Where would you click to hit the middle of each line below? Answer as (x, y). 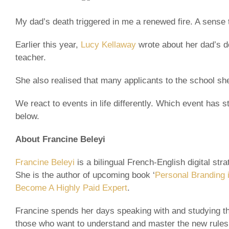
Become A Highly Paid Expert (71, 188)
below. (27, 116)
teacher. (31, 57)
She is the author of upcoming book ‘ (85, 175)
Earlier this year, (48, 44)
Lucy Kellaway (108, 44)
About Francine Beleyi (60, 139)
